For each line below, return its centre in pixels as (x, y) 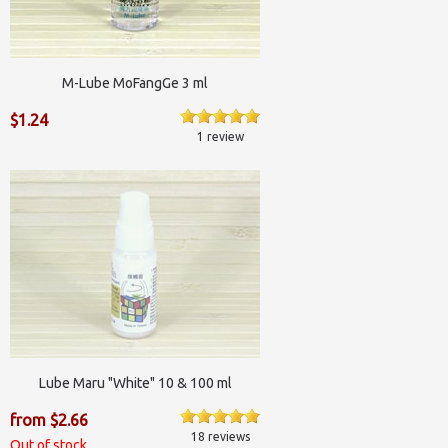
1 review (220, 136)
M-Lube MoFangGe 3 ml (135, 82)
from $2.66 (49, 420)
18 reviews (220, 436)
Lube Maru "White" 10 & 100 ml (135, 382)
